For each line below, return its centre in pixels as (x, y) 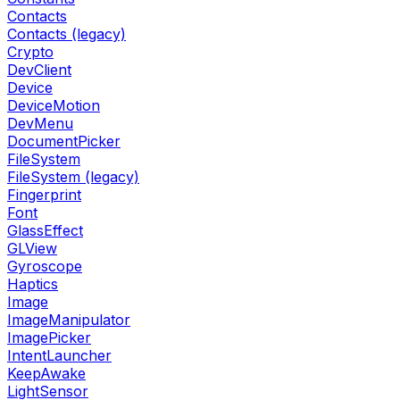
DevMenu (40, 123)
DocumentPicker (64, 141)
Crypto (30, 51)
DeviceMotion (54, 105)
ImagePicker (49, 337)
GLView (32, 248)
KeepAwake (46, 373)
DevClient (39, 69)
